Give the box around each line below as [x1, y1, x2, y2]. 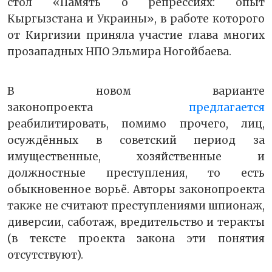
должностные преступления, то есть [7, 166, 265, 180]
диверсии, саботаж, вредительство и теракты [7, 216, 265, 229]
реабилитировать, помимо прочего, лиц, [7, 117, 265, 131]
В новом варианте [7, 84, 265, 98]
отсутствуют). [7, 248, 83, 262]
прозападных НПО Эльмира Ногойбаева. [7, 45, 231, 59]
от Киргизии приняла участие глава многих [7, 29, 265, 42]
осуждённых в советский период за [7, 134, 265, 148]
